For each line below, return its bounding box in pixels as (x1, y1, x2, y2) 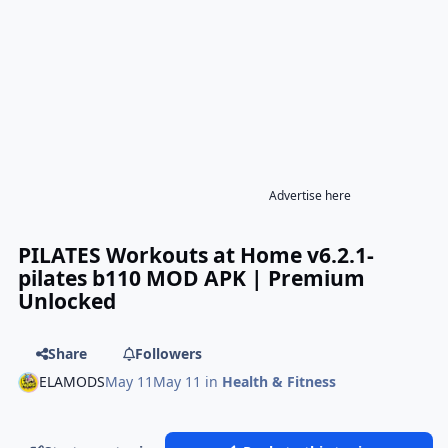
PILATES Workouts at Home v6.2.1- (18, 241, 375, 269)
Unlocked (18, 287, 117, 315)
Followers (134, 343, 202, 363)
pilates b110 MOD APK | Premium (18, 264, 366, 292)
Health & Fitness (222, 372, 337, 392)
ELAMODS (39, 372, 106, 392)
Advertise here (269, 186, 351, 204)
